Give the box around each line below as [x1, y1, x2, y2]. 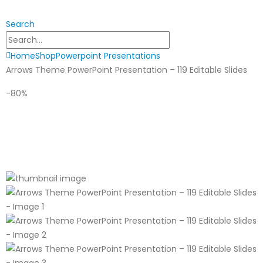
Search [6, 18, 35, 31]
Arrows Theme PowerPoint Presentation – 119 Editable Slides [6, 64, 247, 76]
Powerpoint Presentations [56, 50, 160, 62]
